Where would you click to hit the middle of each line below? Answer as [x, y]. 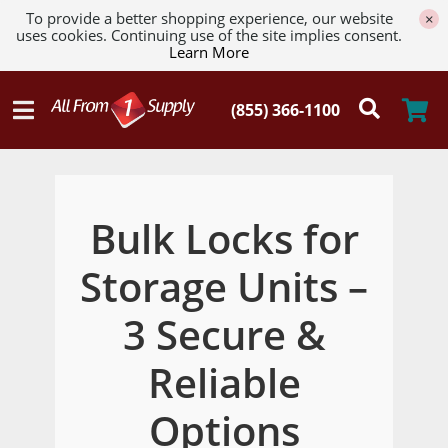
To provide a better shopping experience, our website [209, 18]
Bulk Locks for [224, 238]
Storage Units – [224, 286]
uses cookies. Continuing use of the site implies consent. [209, 35]
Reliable [224, 382]
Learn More [209, 52]
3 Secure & [224, 334]
